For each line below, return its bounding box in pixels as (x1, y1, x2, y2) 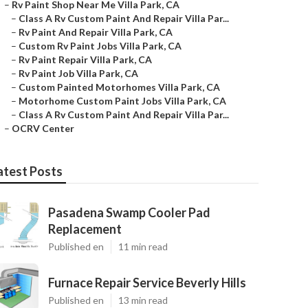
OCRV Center (12, 122, 74, 134)
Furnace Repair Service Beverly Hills (48, 275, 246, 290)
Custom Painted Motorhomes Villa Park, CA (19, 81, 220, 93)
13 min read (118, 294, 168, 306)
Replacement (48, 221, 122, 236)
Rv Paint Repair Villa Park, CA (19, 54, 152, 65)
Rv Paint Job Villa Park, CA (19, 67, 138, 79)
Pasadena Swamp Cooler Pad (48, 205, 210, 220)
